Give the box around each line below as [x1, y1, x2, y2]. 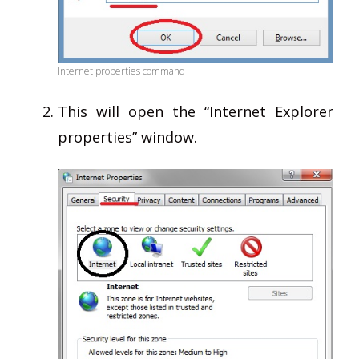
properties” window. [58, 127, 197, 147]
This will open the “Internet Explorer [58, 101, 333, 121]
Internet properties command [58, 63, 185, 78]
